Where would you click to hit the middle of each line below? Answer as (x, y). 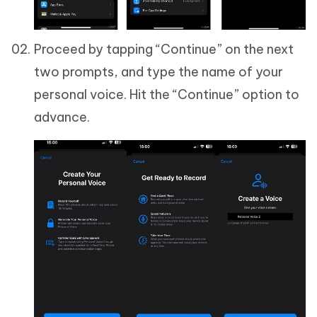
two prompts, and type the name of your (158, 72)
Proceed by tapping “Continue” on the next (164, 49)
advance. (62, 117)
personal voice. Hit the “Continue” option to (167, 94)
